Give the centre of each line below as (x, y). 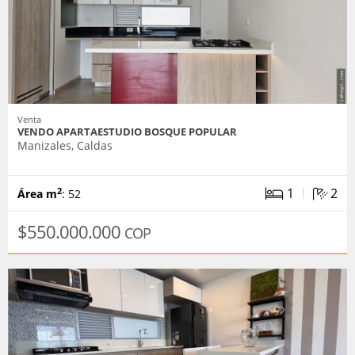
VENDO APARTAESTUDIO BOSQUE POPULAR (127, 131)
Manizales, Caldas (65, 145)
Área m (37, 193)
